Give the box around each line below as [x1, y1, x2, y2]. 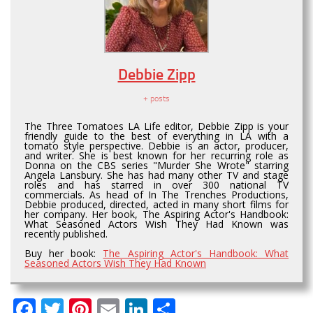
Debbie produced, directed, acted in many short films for [24, 197, 289, 211]
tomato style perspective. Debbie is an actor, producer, [24, 138, 289, 152]
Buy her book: [24, 246, 103, 260]
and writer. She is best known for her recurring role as [24, 148, 289, 162]
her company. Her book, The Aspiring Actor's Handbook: [24, 207, 289, 221]
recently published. [24, 226, 108, 240]
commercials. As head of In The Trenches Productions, [24, 187, 289, 201]
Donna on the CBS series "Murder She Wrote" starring [24, 158, 289, 172]
